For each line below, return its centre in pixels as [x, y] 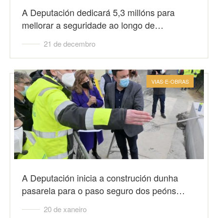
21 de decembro [70, 44]
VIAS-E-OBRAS [170, 81]
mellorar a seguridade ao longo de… [93, 25]
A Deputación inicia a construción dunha [100, 178]
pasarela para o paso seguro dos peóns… [103, 190]
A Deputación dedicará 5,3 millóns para [98, 12]
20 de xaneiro [65, 209]
